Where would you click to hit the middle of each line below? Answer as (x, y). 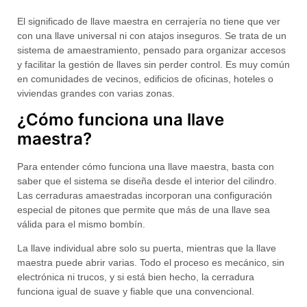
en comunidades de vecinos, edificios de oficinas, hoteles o (145, 78)
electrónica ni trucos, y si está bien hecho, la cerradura (136, 277)
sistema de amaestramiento (77, 50)
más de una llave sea (224, 210)
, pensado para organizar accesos (212, 50)
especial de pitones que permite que (97, 210)
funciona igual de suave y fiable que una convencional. (136, 292)
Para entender (50, 167)
